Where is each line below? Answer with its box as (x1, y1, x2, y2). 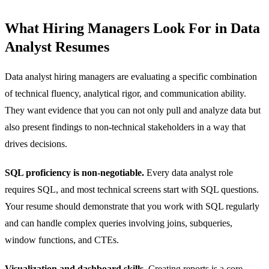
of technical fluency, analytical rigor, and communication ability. (5, 88, 246, 98)
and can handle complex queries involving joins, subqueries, (5, 217, 232, 228)
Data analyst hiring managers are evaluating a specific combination (5, 71, 257, 82)
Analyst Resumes (5, 38, 109, 55)
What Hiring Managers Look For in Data (5, 20, 260, 36)
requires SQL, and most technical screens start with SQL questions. (5, 184, 259, 195)
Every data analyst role (144, 167, 233, 178)
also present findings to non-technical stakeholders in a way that (5, 121, 246, 132)
